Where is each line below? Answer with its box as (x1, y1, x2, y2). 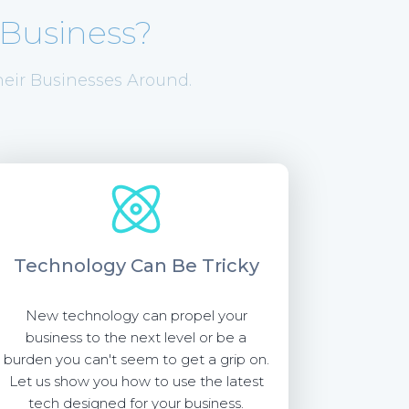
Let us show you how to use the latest (8, 372, 264, 390)
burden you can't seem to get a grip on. (3, 351, 269, 368)
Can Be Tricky (130, 255, 259, 277)
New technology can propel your (25, 307, 247, 324)
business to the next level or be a (26, 329, 247, 346)
